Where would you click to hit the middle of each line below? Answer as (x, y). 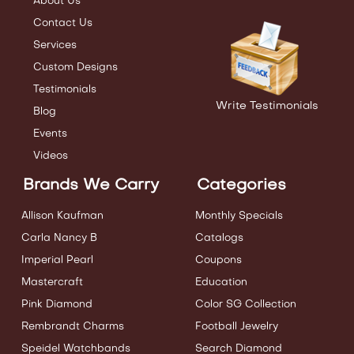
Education (221, 283)
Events (50, 134)
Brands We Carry (91, 186)
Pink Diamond (57, 305)
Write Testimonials (267, 107)
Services (55, 46)
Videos (51, 156)
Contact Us (63, 24)
